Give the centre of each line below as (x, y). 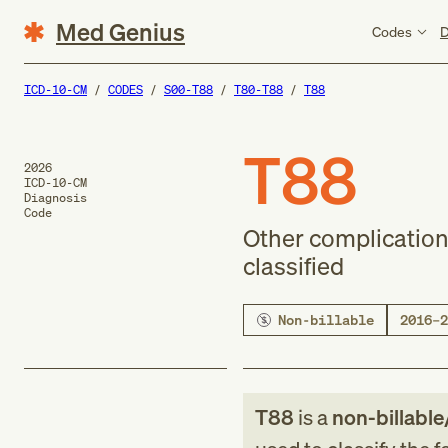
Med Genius (120, 31)
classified (293, 266)
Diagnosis (55, 197)
